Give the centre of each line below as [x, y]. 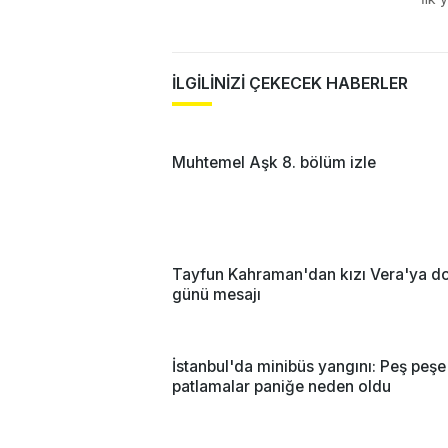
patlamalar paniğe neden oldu [281, 386]
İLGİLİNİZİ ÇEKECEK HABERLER [290, 82]
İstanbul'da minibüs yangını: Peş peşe [309, 366]
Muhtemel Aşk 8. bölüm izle [274, 162]
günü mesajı [216, 294]
